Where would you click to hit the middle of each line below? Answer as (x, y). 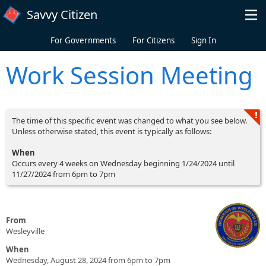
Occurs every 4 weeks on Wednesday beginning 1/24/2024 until (123, 163)
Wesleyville (25, 231)
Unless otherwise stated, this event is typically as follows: (112, 131)
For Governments (83, 40)
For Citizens (153, 40)
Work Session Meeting (129, 75)
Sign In (203, 40)
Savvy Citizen (62, 15)
